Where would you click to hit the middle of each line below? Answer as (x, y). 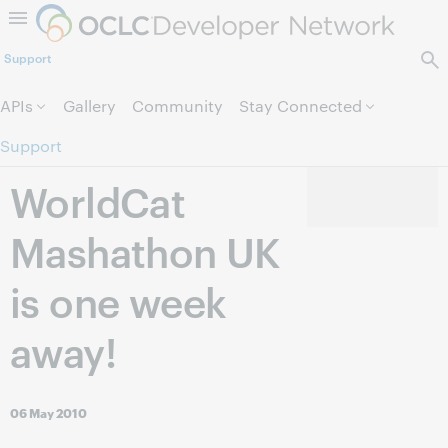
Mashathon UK (145, 250)
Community (177, 105)
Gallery (89, 105)
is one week (118, 300)
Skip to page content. (224, 20)
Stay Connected (300, 105)
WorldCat (98, 200)
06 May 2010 (48, 412)
